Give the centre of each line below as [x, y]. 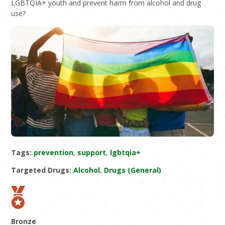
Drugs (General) [133, 170]
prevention [54, 152]
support [92, 152]
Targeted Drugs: [41, 170]
